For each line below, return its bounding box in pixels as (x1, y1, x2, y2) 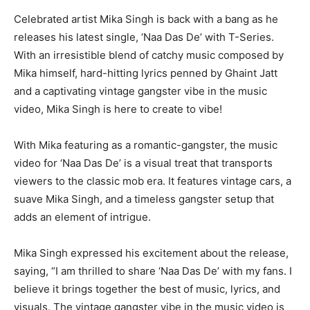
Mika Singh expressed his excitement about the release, (14, 246, 289, 260)
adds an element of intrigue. (14, 210, 151, 224)
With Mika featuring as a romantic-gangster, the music (14, 138, 277, 152)
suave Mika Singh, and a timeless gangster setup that (14, 192, 274, 206)
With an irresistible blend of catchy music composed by (14, 48, 284, 62)
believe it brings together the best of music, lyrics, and (14, 282, 280, 296)
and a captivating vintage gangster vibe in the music (14, 84, 267, 98)
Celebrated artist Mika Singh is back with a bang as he (14, 12, 278, 26)
